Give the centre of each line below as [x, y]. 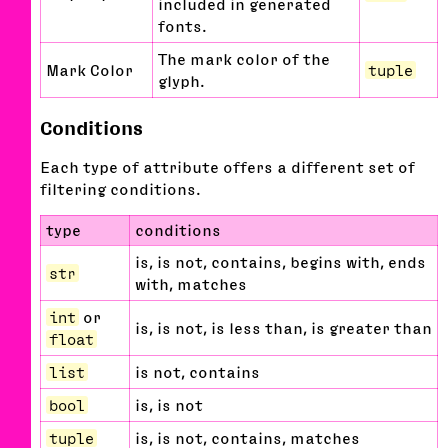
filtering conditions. [120, 188]
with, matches [191, 283]
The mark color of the [244, 59]
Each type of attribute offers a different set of [227, 166]
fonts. [182, 26]
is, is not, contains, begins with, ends [280, 261]
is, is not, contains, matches [247, 437]
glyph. [181, 81]
